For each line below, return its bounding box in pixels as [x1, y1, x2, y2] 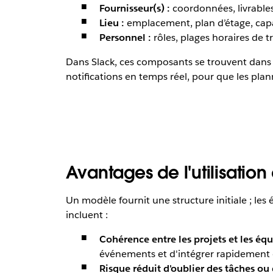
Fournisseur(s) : [99, 1, 170, 15]
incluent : [65, 208, 108, 221]
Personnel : [99, 30, 151, 44]
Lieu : [99, 16, 124, 29]
